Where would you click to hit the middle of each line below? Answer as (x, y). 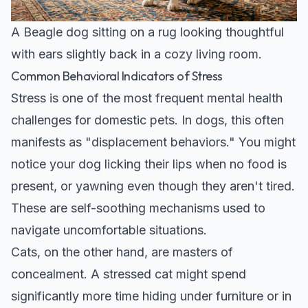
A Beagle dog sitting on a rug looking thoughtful (147, 32)
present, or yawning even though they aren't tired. (153, 186)
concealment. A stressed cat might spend (129, 274)
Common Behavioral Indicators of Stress (117, 76)
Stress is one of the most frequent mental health (147, 98)
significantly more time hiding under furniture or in (151, 296)
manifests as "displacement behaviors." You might (153, 142)
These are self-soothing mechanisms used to (138, 208)
